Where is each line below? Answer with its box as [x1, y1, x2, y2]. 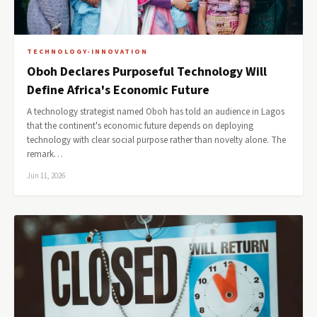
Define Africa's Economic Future [27, 81, 209, 99]
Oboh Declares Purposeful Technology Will [27, 63, 267, 81]
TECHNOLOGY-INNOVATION [27, 47, 148, 57]
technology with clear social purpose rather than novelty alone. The [27, 134, 286, 146]
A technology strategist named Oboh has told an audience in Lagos [27, 105, 284, 118]
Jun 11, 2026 [27, 171, 65, 181]
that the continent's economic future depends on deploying [27, 120, 253, 132]
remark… [27, 148, 63, 161]
